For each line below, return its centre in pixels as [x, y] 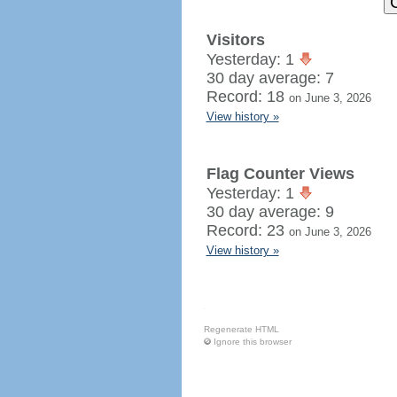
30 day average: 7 [270, 78]
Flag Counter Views [280, 174]
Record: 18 [247, 97]
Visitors [235, 40]
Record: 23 [247, 230]
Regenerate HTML [241, 329]
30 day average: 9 [270, 212]
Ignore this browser [252, 342]
